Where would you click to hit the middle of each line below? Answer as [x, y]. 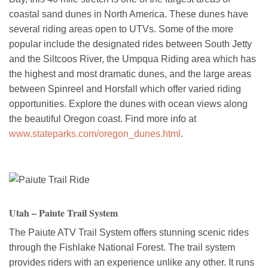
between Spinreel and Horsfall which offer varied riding [125, 89]
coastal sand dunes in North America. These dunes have [129, 14]
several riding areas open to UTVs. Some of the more [121, 29]
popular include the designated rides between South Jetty [130, 44]
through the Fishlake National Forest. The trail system [122, 247]
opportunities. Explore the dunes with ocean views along [128, 103]
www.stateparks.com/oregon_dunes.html [95, 133]
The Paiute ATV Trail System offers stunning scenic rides [129, 232]
